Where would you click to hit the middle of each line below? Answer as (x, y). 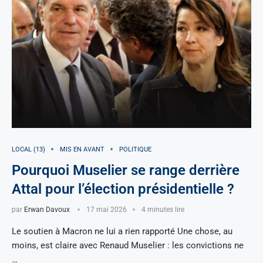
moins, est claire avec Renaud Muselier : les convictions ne (128, 245)
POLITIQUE (135, 149)
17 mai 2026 (107, 209)
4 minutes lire (163, 209)
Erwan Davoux (47, 209)
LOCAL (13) (28, 149)
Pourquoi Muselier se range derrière (126, 170)
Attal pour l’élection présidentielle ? (123, 189)
